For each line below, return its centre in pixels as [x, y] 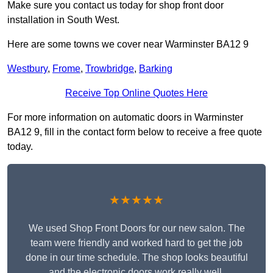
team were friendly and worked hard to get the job [136, 243]
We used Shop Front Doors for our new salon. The [136, 229]
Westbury [27, 69]
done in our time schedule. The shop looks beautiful [136, 258]
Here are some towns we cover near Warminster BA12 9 [128, 44]
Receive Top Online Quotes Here [136, 93]
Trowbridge [110, 69]
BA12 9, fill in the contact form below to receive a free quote [135, 132]
